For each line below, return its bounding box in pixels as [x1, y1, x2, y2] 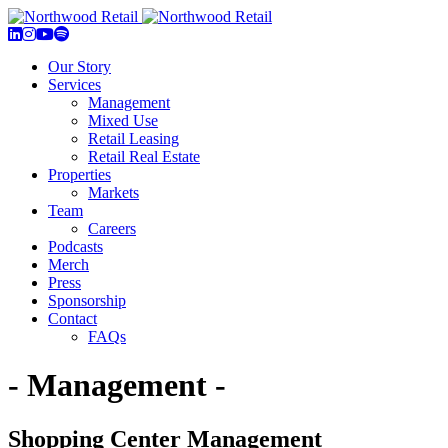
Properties [48, 166, 111, 183]
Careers [88, 220, 136, 237]
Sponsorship [48, 292, 126, 309]
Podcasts [48, 238, 103, 255]
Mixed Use [88, 112, 158, 129]
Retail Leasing [88, 130, 179, 147]
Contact [48, 310, 97, 327]
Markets [88, 184, 139, 201]
